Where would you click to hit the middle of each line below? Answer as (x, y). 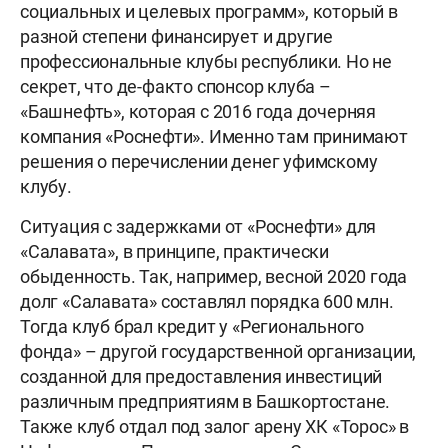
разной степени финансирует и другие (176, 36)
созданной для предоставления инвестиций (201, 376)
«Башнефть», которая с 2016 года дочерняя (198, 111)
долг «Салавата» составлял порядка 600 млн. (207, 301)
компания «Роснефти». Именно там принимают (214, 136)
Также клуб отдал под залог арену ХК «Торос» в (214, 426)
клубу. (46, 186)
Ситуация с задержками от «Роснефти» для (198, 226)
